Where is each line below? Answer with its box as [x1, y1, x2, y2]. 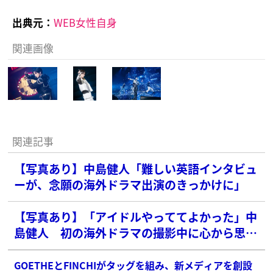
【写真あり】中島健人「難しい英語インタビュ [14, 160, 258, 177]
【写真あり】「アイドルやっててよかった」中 [14, 208, 258, 225]
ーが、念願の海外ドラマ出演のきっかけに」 [14, 176, 246, 193]
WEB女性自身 [53, 15, 117, 30]
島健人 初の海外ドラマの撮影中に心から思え [14, 224, 258, 241]
